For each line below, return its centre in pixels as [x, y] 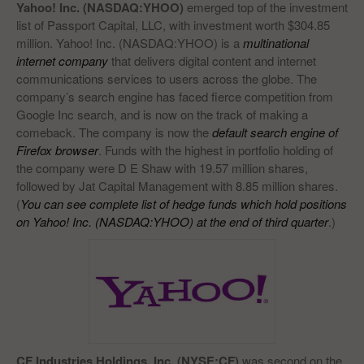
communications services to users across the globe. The [167, 78]
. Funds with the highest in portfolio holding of [216, 150]
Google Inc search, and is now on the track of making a [162, 114]
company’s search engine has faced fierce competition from [175, 96]
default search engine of [275, 132]
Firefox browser [57, 150]
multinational [276, 43]
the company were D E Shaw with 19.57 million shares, [162, 168]
